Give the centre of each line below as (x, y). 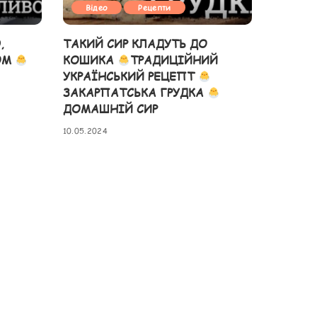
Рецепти (155, 8)
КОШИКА (90, 60)
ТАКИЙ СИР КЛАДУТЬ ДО (135, 44)
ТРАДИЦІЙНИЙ (174, 60)
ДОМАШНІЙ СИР (110, 109)
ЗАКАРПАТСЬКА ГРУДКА (135, 93)
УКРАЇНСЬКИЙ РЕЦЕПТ (130, 76)
